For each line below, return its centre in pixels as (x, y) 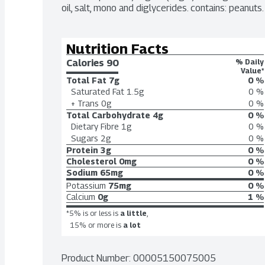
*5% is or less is (92, 213)
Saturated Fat (98, 91)
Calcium (81, 197)
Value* (252, 71)
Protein (82, 150)
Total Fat (86, 80)
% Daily (250, 62)
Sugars (85, 138)
